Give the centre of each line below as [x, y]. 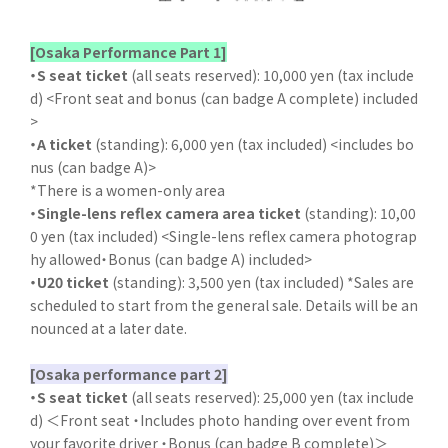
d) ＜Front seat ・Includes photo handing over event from [220, 420]
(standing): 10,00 [358, 213]
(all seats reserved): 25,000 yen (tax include [271, 397]
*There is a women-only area [127, 190]
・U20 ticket [69, 282]
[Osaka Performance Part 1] [128, 52]
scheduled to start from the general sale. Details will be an [224, 305]
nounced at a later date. [108, 328]
